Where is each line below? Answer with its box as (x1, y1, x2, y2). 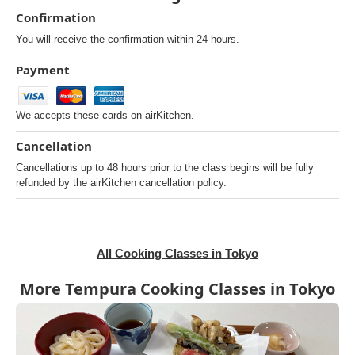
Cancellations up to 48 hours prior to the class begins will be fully (16, 162, 314, 174)
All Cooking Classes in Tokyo (97, 246, 258, 260)
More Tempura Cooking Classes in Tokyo (20, 278, 335, 300)
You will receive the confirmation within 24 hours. (16, 33, 239, 45)
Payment (16, 62, 70, 78)
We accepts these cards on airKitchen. (16, 109, 194, 121)
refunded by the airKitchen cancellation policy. (16, 177, 227, 189)
